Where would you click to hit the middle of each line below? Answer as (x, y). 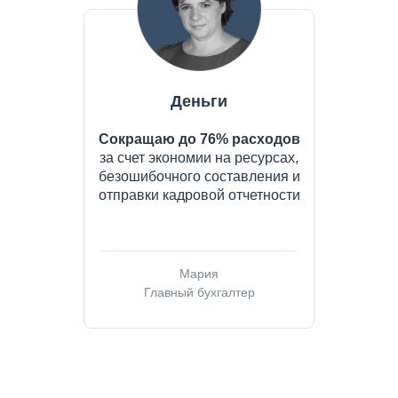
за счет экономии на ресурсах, (199, 158)
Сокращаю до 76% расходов (199, 139)
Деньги (199, 102)
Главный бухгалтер (199, 293)
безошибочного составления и (199, 177)
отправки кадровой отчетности (199, 195)
